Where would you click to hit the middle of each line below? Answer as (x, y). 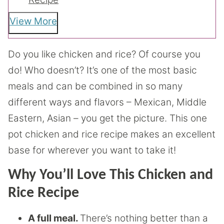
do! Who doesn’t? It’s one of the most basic (102, 70)
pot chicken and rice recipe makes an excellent (112, 134)
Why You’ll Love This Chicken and (110, 175)
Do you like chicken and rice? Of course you (104, 54)
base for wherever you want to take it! (92, 150)
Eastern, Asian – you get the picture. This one (107, 118)
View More (33, 21)
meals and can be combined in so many (95, 86)
